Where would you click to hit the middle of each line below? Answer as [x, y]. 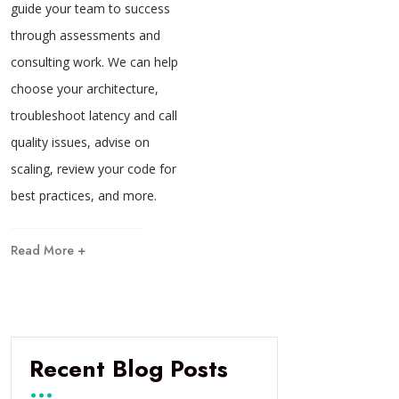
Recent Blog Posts [129, 368]
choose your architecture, [85, 88]
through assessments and [85, 35]
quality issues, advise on [80, 142]
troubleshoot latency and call [94, 115]
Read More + [48, 250]
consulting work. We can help [94, 61]
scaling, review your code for [94, 168]
